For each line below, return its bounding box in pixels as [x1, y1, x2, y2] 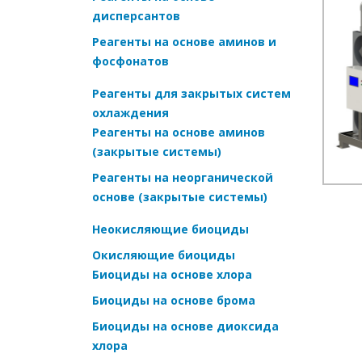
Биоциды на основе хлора [92, 266, 252, 282]
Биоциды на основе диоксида [92, 318, 279, 334]
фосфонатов [92, 53, 169, 69]
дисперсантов [92, 7, 180, 23]
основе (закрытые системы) [92, 188, 267, 204]
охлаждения [92, 104, 169, 120]
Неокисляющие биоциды [92, 221, 249, 237]
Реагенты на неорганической [92, 169, 273, 185]
